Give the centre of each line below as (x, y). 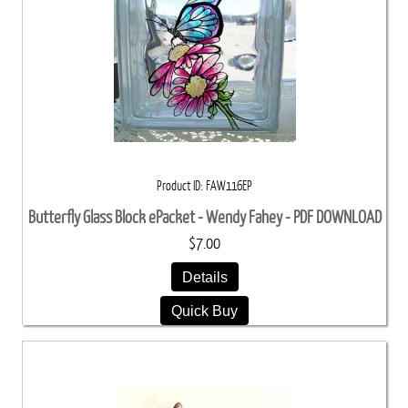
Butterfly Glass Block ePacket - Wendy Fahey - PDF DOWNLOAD (204, 217)
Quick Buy (204, 310)
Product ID (178, 185)
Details (204, 276)
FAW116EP (229, 185)
